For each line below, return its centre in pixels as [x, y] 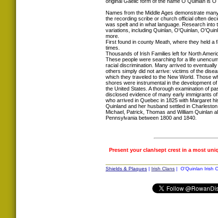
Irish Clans [163, 168]
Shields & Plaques [126, 168]
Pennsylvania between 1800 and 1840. [151, 118]
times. [113, 47]
